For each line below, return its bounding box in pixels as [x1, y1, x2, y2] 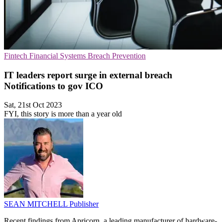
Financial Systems [29, 52, 88, 60]
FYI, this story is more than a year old [4, 110, 122, 118]
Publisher [69, 200, 99, 209]
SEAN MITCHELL [4, 200, 69, 209]
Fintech [4, 52, 29, 60]
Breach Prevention [88, 52, 146, 60]
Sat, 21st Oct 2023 [4, 101, 62, 110]
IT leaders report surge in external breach [4, 69, 172, 80]
